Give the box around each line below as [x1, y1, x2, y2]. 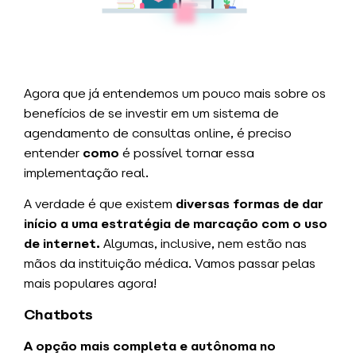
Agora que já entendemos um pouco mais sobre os [24, 84, 326, 102]
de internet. [24, 235, 100, 253]
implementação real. [24, 164, 152, 181]
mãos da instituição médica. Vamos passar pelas [24, 255, 315, 273]
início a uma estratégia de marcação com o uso [24, 215, 327, 233]
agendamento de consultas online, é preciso [24, 124, 292, 141]
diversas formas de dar [176, 195, 323, 213]
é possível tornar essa [119, 144, 254, 161]
